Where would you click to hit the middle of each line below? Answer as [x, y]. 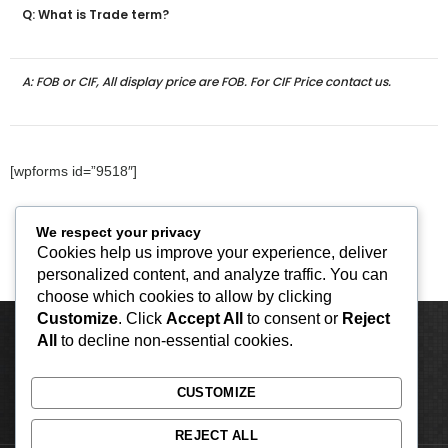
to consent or [292, 318]
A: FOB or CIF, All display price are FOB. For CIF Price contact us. [206, 82]
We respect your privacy [118, 231]
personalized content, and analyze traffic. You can [212, 274]
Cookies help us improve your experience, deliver [212, 252]
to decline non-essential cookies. [175, 340]
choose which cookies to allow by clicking [184, 296]
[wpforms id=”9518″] [73, 171]
